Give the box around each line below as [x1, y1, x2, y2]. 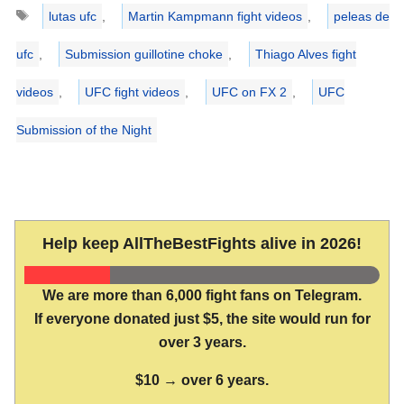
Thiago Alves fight [254, 46, 356, 61]
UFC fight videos [85, 84, 180, 99]
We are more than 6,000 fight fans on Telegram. [42, 287, 362, 303]
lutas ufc [48, 8, 96, 23]
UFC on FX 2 [211, 84, 287, 99]
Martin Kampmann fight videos [127, 8, 302, 23]
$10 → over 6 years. [135, 372, 269, 388]
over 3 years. [158, 334, 246, 350]
